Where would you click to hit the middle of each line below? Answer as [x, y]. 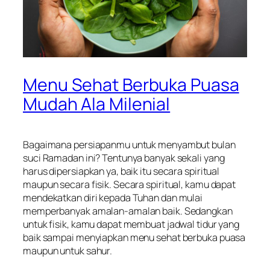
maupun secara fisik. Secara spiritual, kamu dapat [130, 184]
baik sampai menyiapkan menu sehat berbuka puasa [134, 237]
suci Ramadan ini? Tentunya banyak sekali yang [124, 158]
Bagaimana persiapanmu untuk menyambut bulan [129, 144]
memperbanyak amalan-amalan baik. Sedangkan [128, 211]
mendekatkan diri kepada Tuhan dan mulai [113, 197]
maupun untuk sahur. [68, 250]
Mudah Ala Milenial [97, 104]
